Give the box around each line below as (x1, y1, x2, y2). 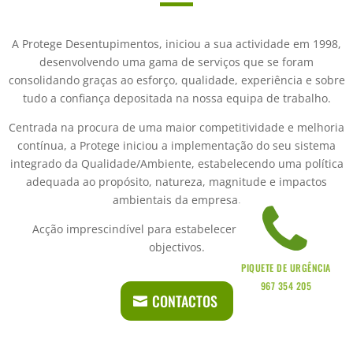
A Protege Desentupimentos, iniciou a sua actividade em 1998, (12, 36, 341, 51)
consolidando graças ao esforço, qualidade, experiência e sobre (8, 72, 345, 87)
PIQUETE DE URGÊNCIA (241, 261, 331, 274)
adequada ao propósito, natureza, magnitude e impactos (26, 174, 327, 189)
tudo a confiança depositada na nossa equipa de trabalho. (22, 91, 331, 106)
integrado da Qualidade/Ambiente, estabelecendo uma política (9, 156, 344, 171)
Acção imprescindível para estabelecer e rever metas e (32, 221, 321, 236)
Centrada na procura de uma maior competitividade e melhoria (9, 120, 344, 135)
